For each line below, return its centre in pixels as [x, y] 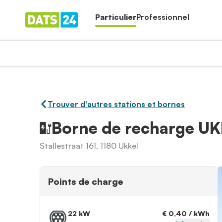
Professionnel [163, 17]
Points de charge [85, 181]
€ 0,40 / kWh [186, 213]
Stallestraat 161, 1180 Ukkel [89, 146]
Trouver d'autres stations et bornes [116, 104]
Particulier [116, 17]
